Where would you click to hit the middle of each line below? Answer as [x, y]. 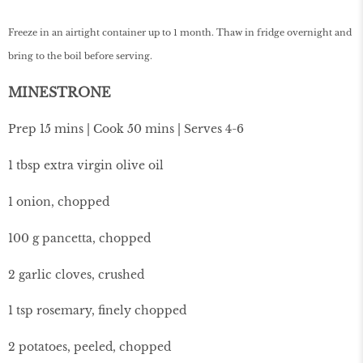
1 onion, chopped [59, 201]
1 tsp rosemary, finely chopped [97, 311]
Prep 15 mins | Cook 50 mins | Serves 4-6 [126, 129]
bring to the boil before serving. [80, 56]
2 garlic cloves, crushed [76, 274]
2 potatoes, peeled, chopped [90, 347]
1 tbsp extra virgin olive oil [86, 166]
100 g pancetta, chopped [79, 238]
